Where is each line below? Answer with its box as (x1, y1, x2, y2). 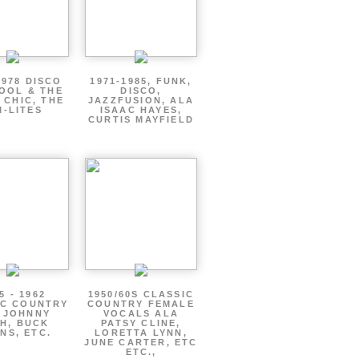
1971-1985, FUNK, (90, 76, 192, 86)
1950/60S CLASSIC (87, 289, 195, 299)
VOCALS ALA (103, 309, 179, 318)
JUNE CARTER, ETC (84, 337, 198, 347)
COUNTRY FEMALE (87, 299, 195, 309)
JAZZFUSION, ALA (88, 95, 194, 105)
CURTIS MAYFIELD (88, 115, 194, 124)
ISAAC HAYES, (99, 105, 183, 115)
